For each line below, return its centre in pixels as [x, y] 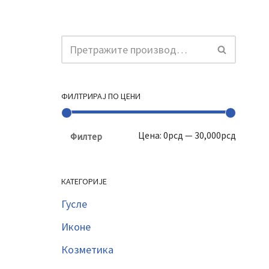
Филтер [86, 137]
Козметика [87, 249]
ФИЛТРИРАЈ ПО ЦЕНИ [101, 96]
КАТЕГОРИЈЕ [84, 181]
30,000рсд [215, 135]
